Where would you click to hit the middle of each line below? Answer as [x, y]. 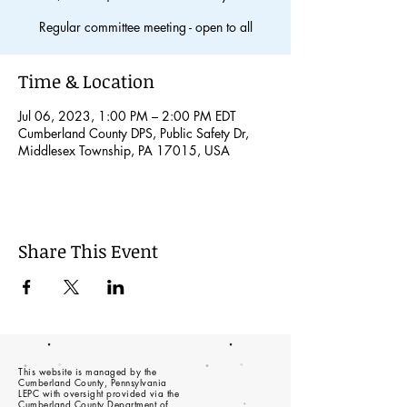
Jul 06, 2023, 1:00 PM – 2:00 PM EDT [127, 116]
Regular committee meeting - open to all [145, 27]
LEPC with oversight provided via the [99, 393]
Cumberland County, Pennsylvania [93, 382]
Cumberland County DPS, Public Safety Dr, [134, 133]
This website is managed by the [87, 371]
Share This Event [88, 251]
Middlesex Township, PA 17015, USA [124, 150]
